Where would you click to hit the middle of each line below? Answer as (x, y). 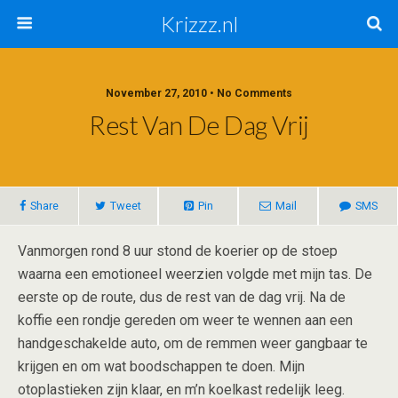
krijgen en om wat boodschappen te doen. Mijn (161, 366)
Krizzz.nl (199, 24)
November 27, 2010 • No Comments (199, 93)
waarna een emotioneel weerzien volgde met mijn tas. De (195, 274)
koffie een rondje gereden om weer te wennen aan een (185, 320)
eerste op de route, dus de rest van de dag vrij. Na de (182, 297)
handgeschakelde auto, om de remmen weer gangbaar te (193, 343)
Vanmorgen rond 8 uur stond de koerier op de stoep (178, 251)
